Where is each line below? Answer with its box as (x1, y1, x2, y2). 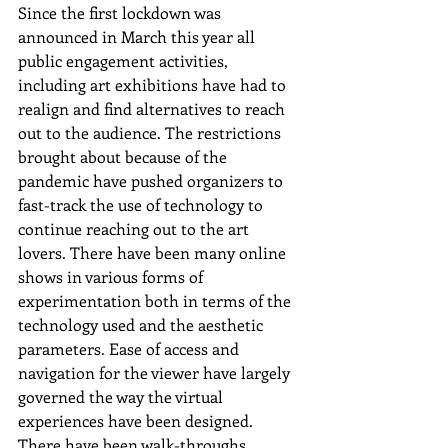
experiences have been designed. (18, 410, 257, 432)
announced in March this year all (18, 26, 259, 48)
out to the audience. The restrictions (18, 122, 285, 144)
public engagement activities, (18, 50, 232, 72)
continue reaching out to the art (18, 218, 253, 240)
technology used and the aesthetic (18, 314, 267, 336)
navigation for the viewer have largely (18, 362, 294, 384)
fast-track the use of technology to (18, 194, 267, 216)
